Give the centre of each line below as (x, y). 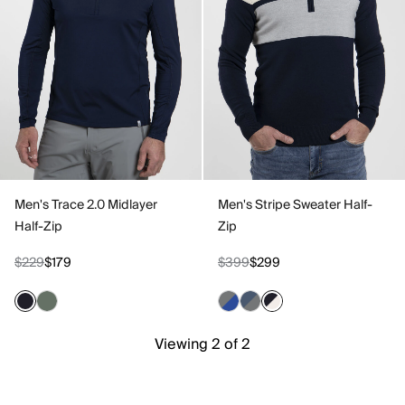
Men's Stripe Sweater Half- (295, 205)
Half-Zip (38, 226)
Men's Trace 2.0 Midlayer (86, 205)
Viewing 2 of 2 (202, 344)
